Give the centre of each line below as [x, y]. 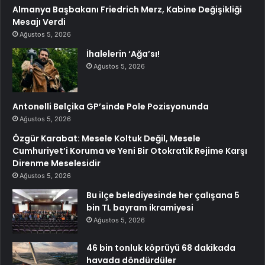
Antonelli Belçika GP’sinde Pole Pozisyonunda [111, 107]
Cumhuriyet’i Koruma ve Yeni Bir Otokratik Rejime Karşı [130, 151]
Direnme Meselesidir [56, 164]
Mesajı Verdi [39, 22]
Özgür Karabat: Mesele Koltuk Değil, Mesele [106, 139]
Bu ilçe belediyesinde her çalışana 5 [163, 195]
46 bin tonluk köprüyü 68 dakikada [161, 248]
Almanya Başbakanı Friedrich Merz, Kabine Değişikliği [127, 10]
